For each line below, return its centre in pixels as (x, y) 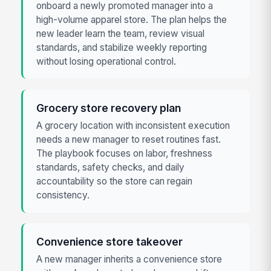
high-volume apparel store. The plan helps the (132, 19)
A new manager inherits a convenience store (129, 260)
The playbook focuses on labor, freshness (125, 153)
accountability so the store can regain (115, 181)
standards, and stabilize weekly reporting (122, 47)
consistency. (63, 195)
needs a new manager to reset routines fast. (129, 139)
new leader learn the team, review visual (121, 33)
